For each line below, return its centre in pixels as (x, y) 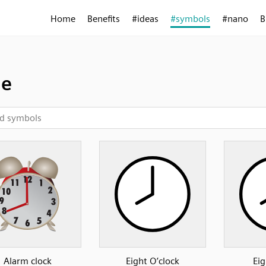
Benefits (104, 19)
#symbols (190, 19)
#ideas (145, 19)
